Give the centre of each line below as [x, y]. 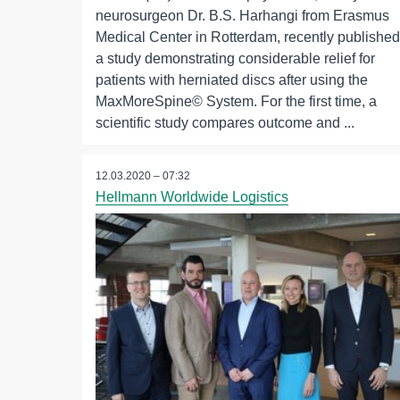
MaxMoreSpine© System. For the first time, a [236, 102]
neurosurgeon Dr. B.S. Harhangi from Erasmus [242, 16]
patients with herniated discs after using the [232, 80]
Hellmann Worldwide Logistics [192, 197]
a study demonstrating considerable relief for [235, 59]
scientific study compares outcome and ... [225, 123]
